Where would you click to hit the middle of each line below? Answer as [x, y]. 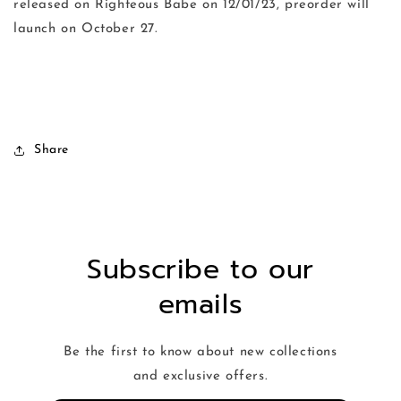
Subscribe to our [200, 270]
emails [200, 305]
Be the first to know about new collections [200, 353]
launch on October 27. [86, 30]
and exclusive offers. [200, 377]
